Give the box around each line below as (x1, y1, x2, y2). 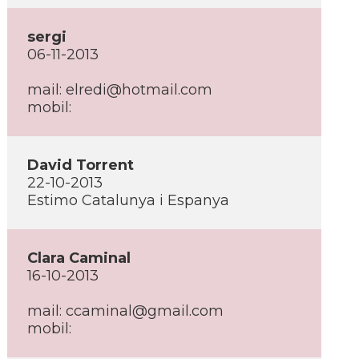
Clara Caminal (27, 249, 131, 267)
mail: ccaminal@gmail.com (27, 302, 224, 320)
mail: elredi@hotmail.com (27, 81, 212, 99)
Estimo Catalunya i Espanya (27, 192, 229, 209)
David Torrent (27, 156, 134, 174)
